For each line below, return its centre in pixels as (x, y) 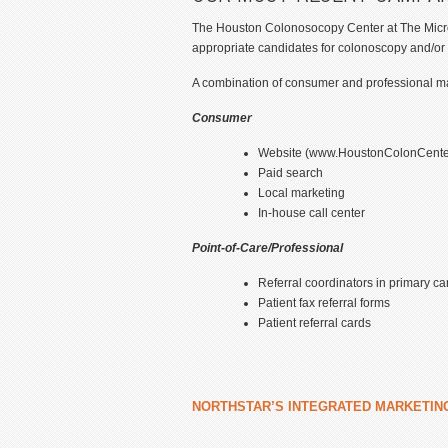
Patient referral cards (314, 323)
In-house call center (311, 213)
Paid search (290, 173)
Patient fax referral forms (324, 303)
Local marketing (301, 193)
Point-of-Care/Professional (267, 248)
